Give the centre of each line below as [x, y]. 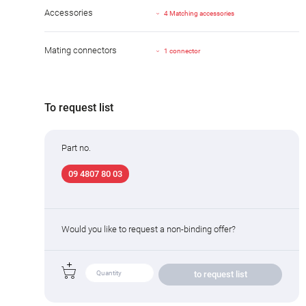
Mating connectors [81, 50]
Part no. [76, 148]
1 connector [182, 51]
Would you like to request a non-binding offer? [149, 229]
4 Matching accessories [199, 14]
